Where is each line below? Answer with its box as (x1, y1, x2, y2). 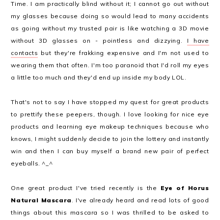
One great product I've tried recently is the (11, 184, 161, 192)
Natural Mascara (11, 196, 72, 204)
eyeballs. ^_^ (11, 160, 53, 167)
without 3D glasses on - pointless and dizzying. (11, 37, 187, 44)
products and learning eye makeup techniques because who (11, 123, 209, 130)
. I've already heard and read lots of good (71, 196, 209, 204)
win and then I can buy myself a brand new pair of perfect (11, 147, 209, 155)
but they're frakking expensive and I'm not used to (38, 49, 209, 56)
